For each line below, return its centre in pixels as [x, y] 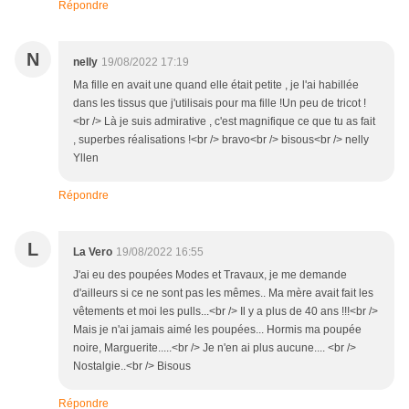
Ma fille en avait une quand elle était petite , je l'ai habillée [216, 85]
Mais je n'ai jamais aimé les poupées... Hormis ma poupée [217, 330]
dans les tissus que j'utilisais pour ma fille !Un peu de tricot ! [220, 104]
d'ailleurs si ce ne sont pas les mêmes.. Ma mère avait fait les [223, 294]
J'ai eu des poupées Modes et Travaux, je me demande [210, 275]
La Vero [93, 252]
